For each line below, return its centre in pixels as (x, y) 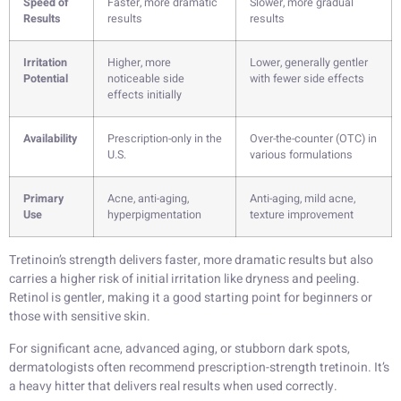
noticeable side (146, 79)
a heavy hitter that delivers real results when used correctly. (173, 386)
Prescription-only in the (165, 139)
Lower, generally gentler (309, 63)
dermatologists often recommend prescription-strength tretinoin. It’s (199, 367)
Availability (50, 139)
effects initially (145, 95)
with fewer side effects (307, 79)
